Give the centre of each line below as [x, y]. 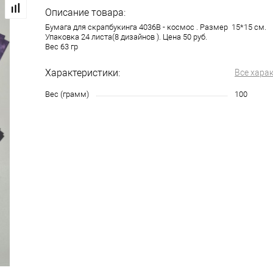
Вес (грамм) [67, 94]
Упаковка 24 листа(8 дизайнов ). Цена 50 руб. [126, 37]
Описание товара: [85, 12]
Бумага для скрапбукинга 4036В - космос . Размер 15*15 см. [156, 27]
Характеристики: [83, 73]
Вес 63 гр [62, 47]
